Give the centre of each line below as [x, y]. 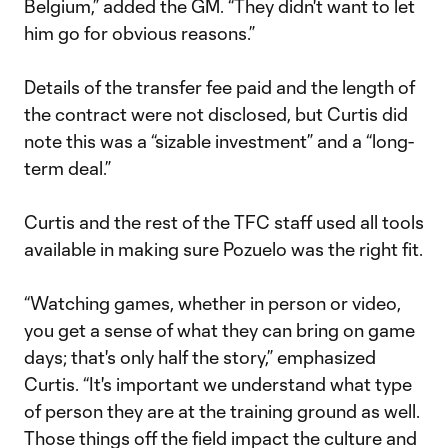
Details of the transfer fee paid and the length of [219, 87]
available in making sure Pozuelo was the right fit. [223, 249]
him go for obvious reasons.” [139, 33]
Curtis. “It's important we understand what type [218, 384]
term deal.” [67, 168]
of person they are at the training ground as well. [222, 411]
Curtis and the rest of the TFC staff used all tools [224, 222]
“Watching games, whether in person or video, [212, 303]
